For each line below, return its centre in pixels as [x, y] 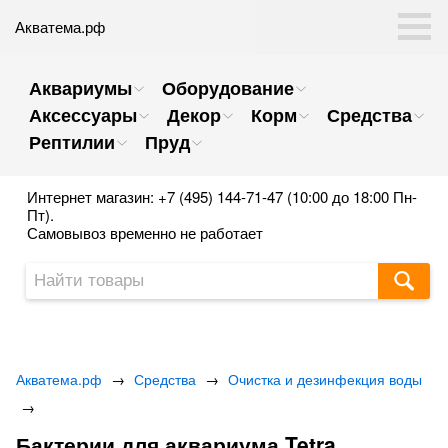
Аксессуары [83, 115]
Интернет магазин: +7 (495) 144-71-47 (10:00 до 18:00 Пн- [222, 196]
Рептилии [72, 142]
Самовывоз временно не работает [145, 232]
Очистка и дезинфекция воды [325, 379]
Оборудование [228, 88]
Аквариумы [80, 88]
